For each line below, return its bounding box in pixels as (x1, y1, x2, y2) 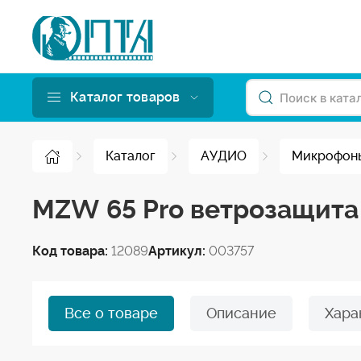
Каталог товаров (70, 89, 180, 105)
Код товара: (32, 243, 111, 259)
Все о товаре (64, 305, 158, 322)
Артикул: (148, 243, 209, 259)
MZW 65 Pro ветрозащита (32, 194, 359, 225)
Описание (206, 305, 276, 322)
